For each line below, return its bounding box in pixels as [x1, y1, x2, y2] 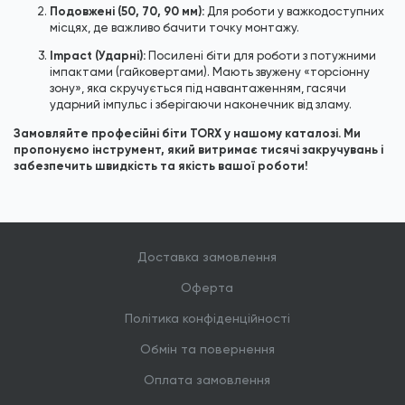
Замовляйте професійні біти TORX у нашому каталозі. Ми [14, 125, 361, 141]
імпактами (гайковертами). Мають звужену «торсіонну [50, 65, 370, 80]
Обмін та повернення [139, 342, 275, 356]
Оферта [181, 280, 233, 295]
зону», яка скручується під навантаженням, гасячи [50, 81, 346, 96]
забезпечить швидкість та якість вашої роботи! [14, 157, 307, 174]
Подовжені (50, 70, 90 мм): [50, 3, 204, 19]
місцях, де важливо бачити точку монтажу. [50, 20, 299, 34]
